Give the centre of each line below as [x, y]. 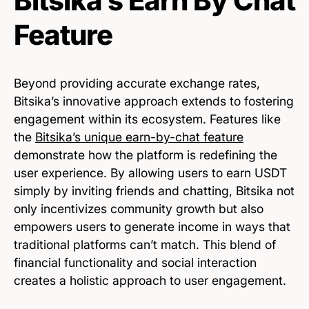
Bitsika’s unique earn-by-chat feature [139, 137]
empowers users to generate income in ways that [152, 226]
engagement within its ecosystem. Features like [147, 119]
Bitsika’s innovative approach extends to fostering [154, 101]
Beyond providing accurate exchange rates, [137, 83]
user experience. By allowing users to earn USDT [150, 172]
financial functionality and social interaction [135, 262]
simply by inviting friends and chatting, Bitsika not [154, 190]
